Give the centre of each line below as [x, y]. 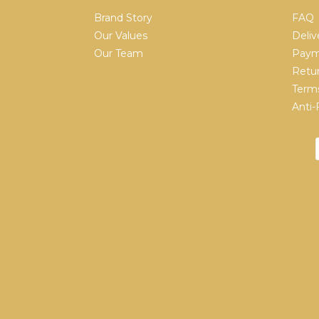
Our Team [119, 54]
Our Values [121, 36]
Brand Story [123, 18]
